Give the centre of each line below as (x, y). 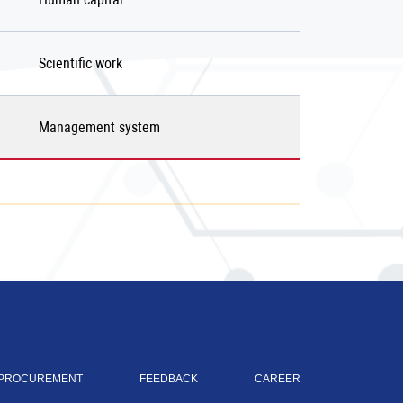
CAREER (278, 379)
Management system (99, 127)
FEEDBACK (169, 379)
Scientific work (81, 63)
